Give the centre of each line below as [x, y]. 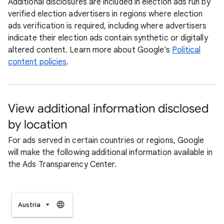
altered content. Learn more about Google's [90, 50]
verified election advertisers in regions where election [105, 14]
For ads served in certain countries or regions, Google [106, 140]
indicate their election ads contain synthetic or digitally [108, 38]
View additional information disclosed [108, 108]
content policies [37, 62]
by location [37, 124]
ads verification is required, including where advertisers [107, 26]
